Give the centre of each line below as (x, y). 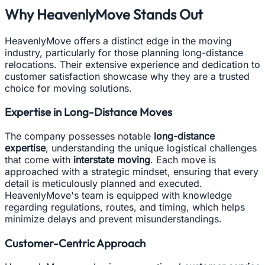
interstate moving (112, 159)
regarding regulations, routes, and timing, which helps (125, 207)
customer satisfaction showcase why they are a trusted (127, 76)
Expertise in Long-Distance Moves (88, 112)
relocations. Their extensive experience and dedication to (132, 64)
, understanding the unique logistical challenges (151, 148)
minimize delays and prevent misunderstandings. (113, 219)
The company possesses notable (79, 136)
